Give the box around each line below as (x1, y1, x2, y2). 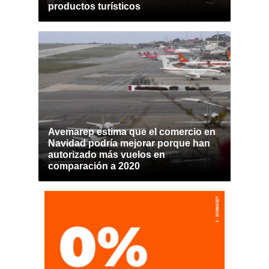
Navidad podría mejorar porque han (48, 138, 210, 148)
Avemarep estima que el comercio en (48, 127, 216, 137)
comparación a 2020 (48, 161, 140, 171)
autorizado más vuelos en (48, 150, 165, 160)
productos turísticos (48, 1, 141, 11)
